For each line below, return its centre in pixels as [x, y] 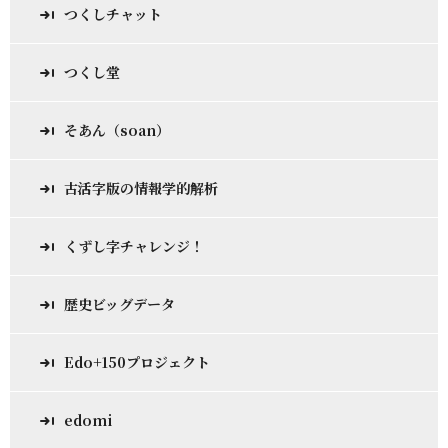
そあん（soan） [117, 130]
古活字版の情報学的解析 [141, 188]
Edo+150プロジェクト [137, 362]
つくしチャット [113, 14]
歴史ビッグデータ [119, 304]
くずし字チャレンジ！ [134, 246]
